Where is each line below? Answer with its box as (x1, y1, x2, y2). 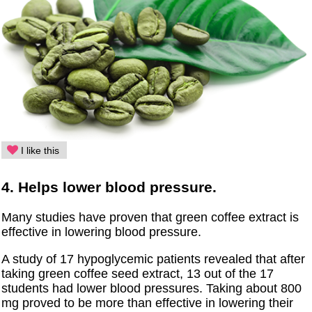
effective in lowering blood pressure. (1, 225, 202, 240)
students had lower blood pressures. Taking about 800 (1, 281, 302, 296)
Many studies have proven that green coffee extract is (1, 210, 299, 225)
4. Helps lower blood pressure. (1, 179, 217, 196)
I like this (18, 145, 60, 157)
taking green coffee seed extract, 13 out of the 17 (1, 267, 274, 281)
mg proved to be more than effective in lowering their (1, 296, 294, 311)
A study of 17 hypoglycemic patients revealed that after (1, 252, 306, 267)
